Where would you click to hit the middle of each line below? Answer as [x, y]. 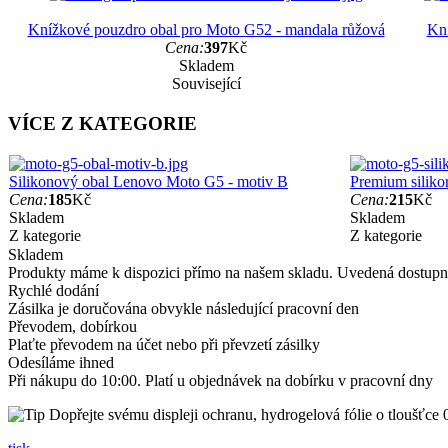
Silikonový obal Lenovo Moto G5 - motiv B [148, 181]
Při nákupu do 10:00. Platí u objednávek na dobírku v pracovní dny [220, 380]
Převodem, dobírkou [72, 326]
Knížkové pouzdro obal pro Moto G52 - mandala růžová [206, 30]
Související [206, 84]
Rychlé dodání [53, 290]
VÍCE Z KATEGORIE [102, 124]
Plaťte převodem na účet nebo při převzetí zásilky [164, 344]
